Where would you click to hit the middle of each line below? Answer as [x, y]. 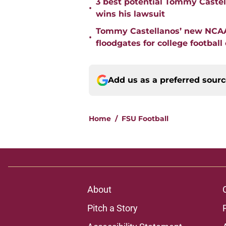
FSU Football [145, 119]
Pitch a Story [112, 208]
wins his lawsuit [130, 14]
